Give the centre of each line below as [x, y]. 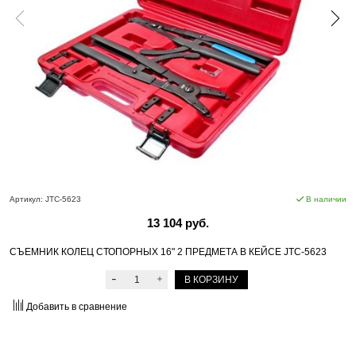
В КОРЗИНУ [211, 279]
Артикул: [26, 199]
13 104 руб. [178, 222]
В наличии [326, 199]
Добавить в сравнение [77, 307]
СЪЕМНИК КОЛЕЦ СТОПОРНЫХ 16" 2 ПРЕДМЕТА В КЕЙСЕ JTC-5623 [168, 252]
